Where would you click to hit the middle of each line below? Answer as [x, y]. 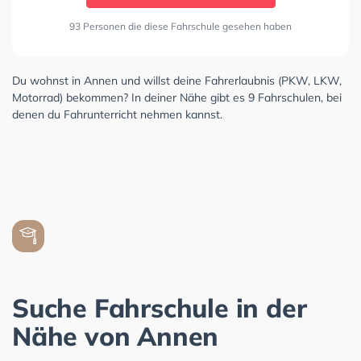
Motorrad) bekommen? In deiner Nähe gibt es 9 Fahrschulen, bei [177, 98]
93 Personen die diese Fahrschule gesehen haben [180, 27]
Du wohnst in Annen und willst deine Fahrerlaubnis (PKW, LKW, [177, 81]
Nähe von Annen [116, 336]
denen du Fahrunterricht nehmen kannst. [117, 115]
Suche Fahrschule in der [160, 308]
